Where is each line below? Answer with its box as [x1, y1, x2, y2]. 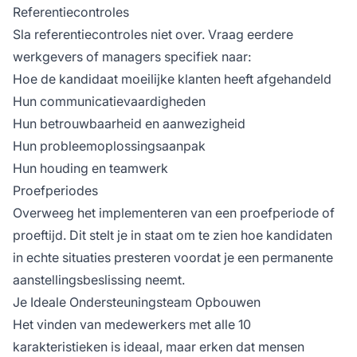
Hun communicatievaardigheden [13, 92, 206, 109]
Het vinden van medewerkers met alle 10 [13, 316, 251, 332]
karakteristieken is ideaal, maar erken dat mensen [13, 338, 304, 355]
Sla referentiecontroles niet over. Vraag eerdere [13, 25, 293, 42]
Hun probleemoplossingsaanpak [13, 137, 206, 154]
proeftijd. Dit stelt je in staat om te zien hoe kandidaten [13, 226, 332, 243]
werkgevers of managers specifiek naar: [13, 48, 251, 65]
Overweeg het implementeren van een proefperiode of [13, 204, 335, 221]
